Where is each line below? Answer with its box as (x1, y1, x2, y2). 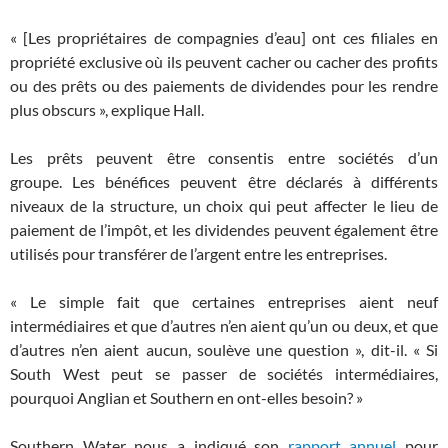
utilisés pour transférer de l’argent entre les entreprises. (10, 244, 387, 263)
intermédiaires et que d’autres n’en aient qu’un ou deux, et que (10, 316, 438, 335)
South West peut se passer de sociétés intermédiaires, (10, 364, 438, 383)
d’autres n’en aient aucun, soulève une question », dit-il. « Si (10, 340, 438, 359)
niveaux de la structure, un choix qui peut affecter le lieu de (10, 196, 438, 215)
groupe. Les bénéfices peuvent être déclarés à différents (10, 172, 438, 191)
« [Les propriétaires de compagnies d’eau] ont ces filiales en (10, 28, 438, 47)
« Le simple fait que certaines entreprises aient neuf (10, 292, 438, 311)
